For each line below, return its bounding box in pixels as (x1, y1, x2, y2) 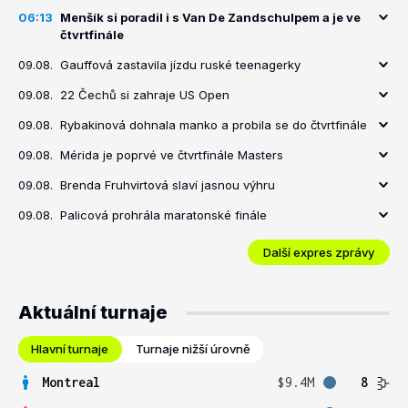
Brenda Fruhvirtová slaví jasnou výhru (60, 178, 275, 192)
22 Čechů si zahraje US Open (60, 87, 229, 102)
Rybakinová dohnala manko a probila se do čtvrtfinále (60, 117, 367, 132)
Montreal (42, 374, 100, 390)
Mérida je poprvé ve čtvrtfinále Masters (60, 148, 283, 162)
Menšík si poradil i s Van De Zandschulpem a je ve (60, 10, 361, 25)
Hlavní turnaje (31, 342, 108, 356)
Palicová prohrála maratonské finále (60, 208, 267, 222)
